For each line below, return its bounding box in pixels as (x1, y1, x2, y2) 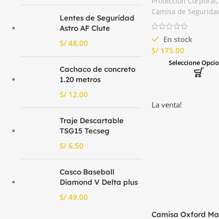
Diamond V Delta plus (60, 177, 138, 187)
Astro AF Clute (60, 23, 110, 33)
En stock (161, 34, 193, 44)
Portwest (152, 1, 183, 11)
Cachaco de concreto (60, 64, 135, 74)
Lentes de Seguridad (60, 13, 134, 22)
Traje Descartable (60, 115, 124, 125)
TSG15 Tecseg (60, 126, 109, 135)
